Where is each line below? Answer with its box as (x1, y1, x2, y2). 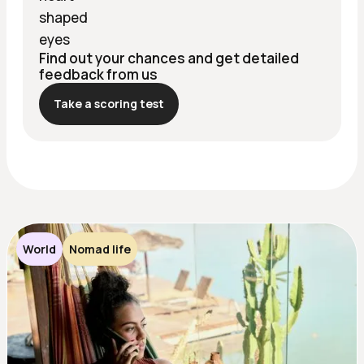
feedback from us (39, 65, 158, 84)
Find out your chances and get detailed (39, 49, 299, 68)
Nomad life (69, 241, 131, 258)
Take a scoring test (54, 96, 164, 112)
